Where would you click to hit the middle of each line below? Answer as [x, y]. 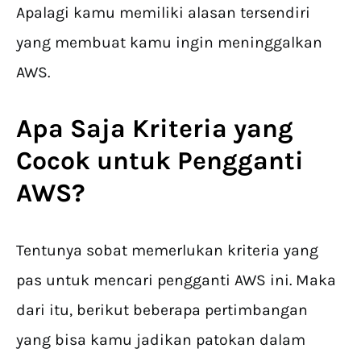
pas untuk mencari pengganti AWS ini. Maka [176, 280]
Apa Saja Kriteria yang [155, 129]
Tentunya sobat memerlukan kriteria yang [167, 251]
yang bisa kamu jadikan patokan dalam [161, 340]
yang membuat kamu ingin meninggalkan [169, 43]
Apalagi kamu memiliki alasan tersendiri [163, 13]
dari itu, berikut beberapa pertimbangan [162, 310]
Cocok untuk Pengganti [160, 161]
